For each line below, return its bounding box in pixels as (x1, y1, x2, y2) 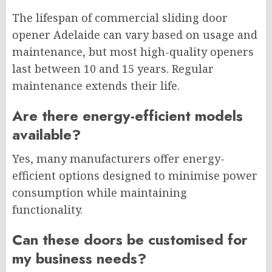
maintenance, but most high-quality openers (12, 44, 254, 59)
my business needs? (12, 248, 146, 270)
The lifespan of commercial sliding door (12, 10, 228, 25)
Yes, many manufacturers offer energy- (12, 151, 225, 166)
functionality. (12, 202, 83, 217)
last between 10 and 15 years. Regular (12, 61, 214, 76)
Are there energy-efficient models (12, 105, 243, 127)
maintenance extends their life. (12, 78, 180, 93)
